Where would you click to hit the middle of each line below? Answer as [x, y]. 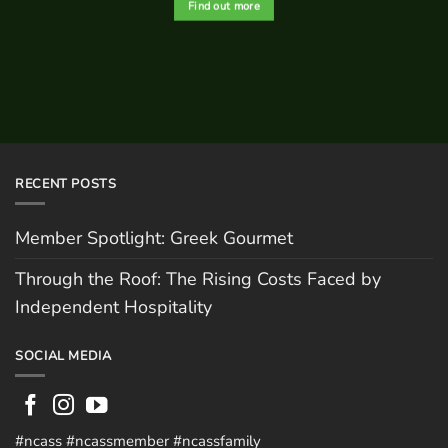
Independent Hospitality [113, 306]
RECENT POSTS [66, 183]
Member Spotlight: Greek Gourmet [154, 237]
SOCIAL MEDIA [63, 355]
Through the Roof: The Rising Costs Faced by [198, 278]
